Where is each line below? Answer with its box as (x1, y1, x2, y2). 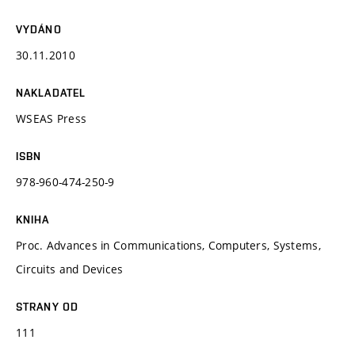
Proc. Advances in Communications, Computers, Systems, (16, 237, 321, 253)
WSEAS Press (16, 110, 87, 126)
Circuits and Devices (16, 261, 124, 277)
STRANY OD (16, 300, 79, 313)
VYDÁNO (16, 22, 62, 36)
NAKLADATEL (16, 86, 86, 99)
